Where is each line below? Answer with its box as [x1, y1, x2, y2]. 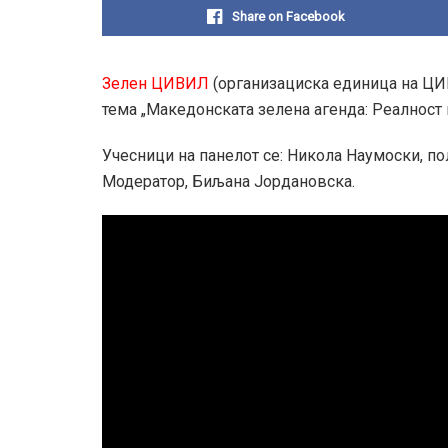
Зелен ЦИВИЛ [102, 74, 209, 94]
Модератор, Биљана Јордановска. [102, 172, 355, 192]
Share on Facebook [232, 9, 345, 25]
